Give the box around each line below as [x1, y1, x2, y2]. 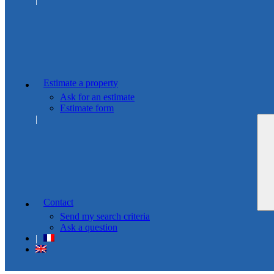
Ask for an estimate [60, 92, 135, 102]
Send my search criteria [60, 211, 150, 221]
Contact [43, 197, 73, 207]
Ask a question [60, 222, 117, 232]
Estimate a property [43, 78, 118, 88]
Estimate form [60, 103, 114, 113]
